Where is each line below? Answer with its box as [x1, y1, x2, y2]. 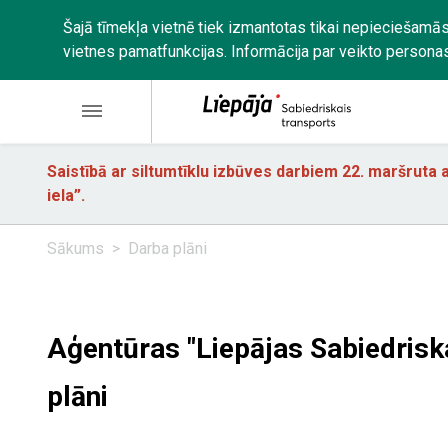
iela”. [47, 186, 85, 205]
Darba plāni [128, 239, 207, 258]
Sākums [47, 239, 104, 258]
